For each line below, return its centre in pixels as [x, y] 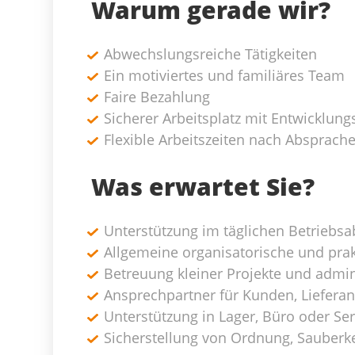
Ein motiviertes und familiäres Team [224, 75]
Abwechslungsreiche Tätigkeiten [210, 54]
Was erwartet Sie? [203, 187]
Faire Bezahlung [157, 97]
